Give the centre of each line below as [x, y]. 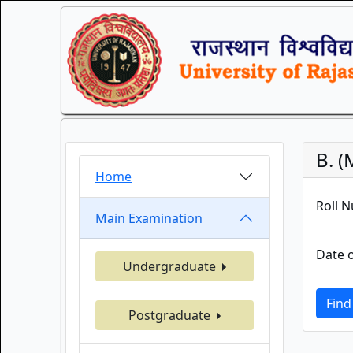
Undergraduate [171, 266]
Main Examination [149, 218]
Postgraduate [171, 315]
